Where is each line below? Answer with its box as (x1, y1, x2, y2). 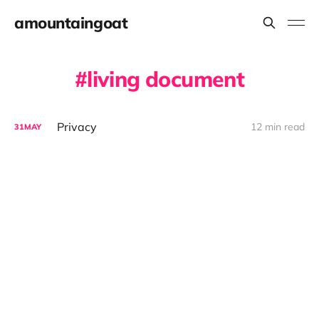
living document (87, 66, 245, 93)
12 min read (251, 120, 305, 133)
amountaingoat (14, 13, 128, 33)
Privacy (57, 120, 97, 134)
